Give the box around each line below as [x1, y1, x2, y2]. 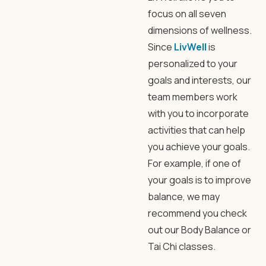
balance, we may [148, 190, 220, 203]
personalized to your [148, 57, 237, 70]
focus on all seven [148, 7, 226, 20]
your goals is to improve [148, 173, 251, 186]
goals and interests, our [148, 74, 251, 87]
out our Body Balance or [148, 223, 251, 236]
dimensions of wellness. [148, 24, 252, 37]
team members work [148, 90, 237, 103]
